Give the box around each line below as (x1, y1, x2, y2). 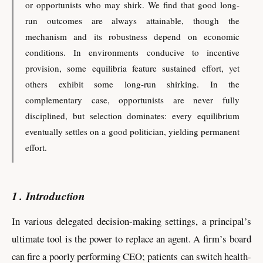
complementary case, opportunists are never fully (25, 93, 240, 106)
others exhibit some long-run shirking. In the (25, 77, 240, 90)
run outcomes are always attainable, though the (25, 14, 240, 26)
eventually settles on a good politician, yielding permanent (25, 125, 240, 137)
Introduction (25, 187, 85, 204)
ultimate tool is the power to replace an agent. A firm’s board (12, 232, 251, 246)
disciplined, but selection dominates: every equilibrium (25, 109, 240, 122)
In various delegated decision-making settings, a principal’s (12, 214, 251, 228)
